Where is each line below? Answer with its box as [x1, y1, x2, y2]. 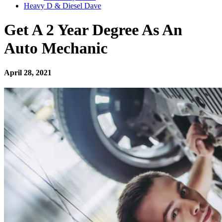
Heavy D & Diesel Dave [24, 1, 101, 10]
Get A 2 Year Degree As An [4, 21, 182, 39]
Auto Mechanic [4, 39, 108, 57]
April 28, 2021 [4, 68, 52, 77]
